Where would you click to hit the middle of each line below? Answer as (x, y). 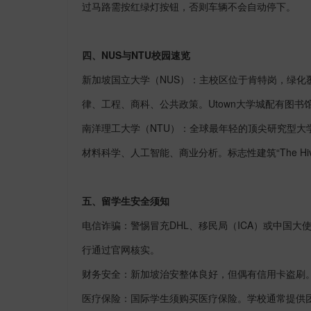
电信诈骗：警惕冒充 (126, 225)
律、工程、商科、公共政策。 (145, 103)
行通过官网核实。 (121, 249)
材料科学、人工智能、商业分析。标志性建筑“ (181, 152)
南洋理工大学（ (116, 127)
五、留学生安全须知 (126, 200)
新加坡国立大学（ (121, 79)
